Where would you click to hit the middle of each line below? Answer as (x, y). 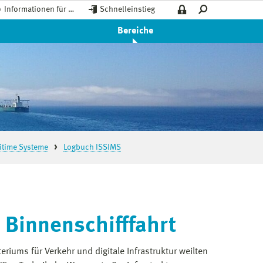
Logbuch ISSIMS (92, 147)
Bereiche (135, 31)
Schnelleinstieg (127, 9)
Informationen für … (39, 9)
